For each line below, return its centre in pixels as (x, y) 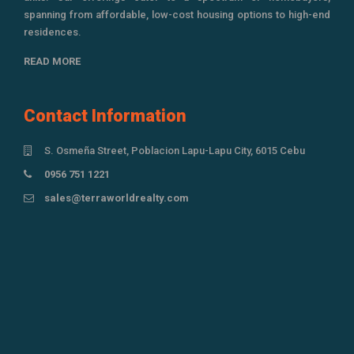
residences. (53, 32)
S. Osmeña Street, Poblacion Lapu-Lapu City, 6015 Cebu (175, 151)
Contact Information (105, 116)
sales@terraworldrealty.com (117, 198)
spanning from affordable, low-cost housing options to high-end (177, 15)
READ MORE (52, 61)
